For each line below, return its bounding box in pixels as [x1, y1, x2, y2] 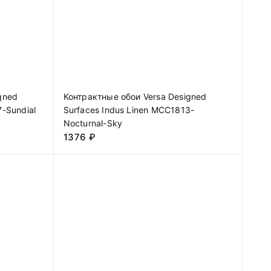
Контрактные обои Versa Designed [63, 91, 207, 102]
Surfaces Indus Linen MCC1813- [63, 104, 195, 115]
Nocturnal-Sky [63, 117, 123, 128]
